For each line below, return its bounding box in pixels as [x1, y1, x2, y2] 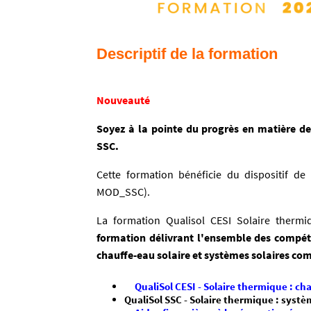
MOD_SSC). [96, 185, 150, 199]
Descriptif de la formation [96, 45, 278, 63]
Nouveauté [96, 93, 150, 108]
